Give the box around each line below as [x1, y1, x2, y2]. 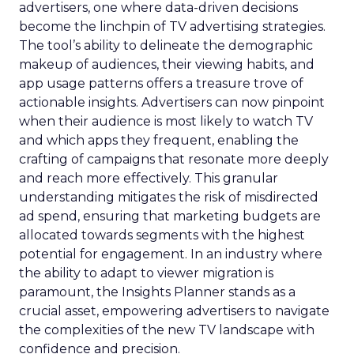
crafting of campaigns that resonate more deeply [19, 152, 329, 167]
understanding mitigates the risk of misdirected [19, 190, 318, 205]
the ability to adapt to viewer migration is [19, 265, 273, 281]
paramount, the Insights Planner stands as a [19, 284, 296, 299]
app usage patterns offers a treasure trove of [19, 76, 303, 91]
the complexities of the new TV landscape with [19, 322, 314, 337]
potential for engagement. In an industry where [19, 247, 322, 262]
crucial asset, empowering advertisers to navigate [19, 303, 330, 318]
